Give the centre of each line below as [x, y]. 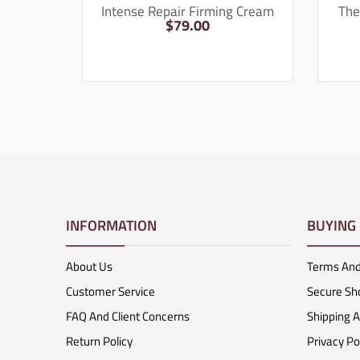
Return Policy [99, 341]
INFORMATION [111, 225]
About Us [89, 266]
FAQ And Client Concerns [128, 316]
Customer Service [110, 291]
